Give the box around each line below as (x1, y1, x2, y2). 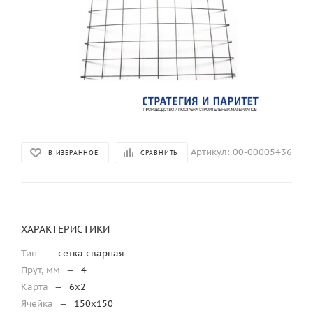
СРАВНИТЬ (140, 148, 178, 156)
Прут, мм (21, 264, 63, 276)
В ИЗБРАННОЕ (48, 148, 99, 156)
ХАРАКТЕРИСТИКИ (21, 223, 110, 235)
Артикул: (191, 146, 230, 158)
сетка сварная (58, 247, 124, 259)
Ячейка (21, 298, 56, 310)
